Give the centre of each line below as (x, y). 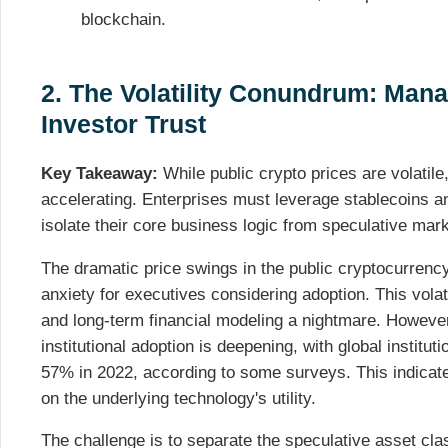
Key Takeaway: (99, 173)
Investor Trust (127, 124)
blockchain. (123, 20)
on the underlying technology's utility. (178, 398)
